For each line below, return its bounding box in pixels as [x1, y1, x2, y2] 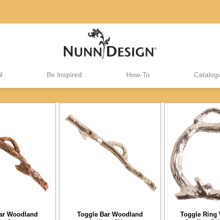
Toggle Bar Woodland [77, 210, 143, 218]
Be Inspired [47, 71, 82, 79]
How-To [126, 71, 150, 79]
